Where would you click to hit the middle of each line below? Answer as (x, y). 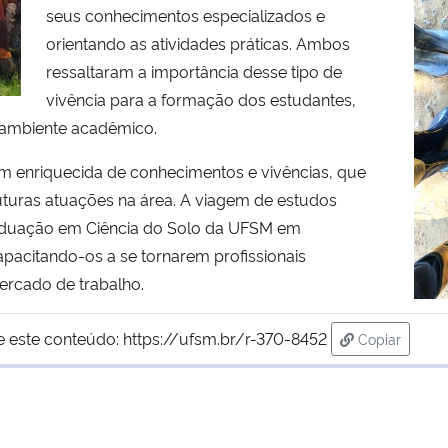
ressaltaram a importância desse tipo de (194, 70)
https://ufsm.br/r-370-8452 (224, 337)
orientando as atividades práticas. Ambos (198, 42)
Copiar (379, 338)
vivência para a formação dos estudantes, (201, 98)
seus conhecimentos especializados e (185, 14)
